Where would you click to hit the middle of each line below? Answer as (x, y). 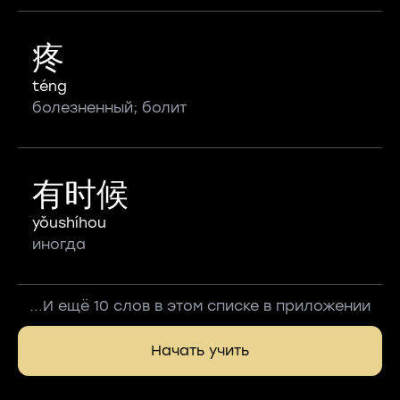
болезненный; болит (109, 108)
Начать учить (200, 350)
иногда (59, 244)
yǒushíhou (69, 223)
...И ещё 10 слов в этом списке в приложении (200, 306)
